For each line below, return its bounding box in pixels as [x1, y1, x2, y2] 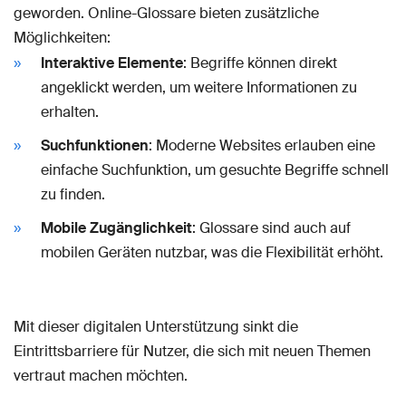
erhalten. [41, 101, 99, 121]
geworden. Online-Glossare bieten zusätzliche [14, 3, 319, 23]
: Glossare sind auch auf [192, 217, 351, 237]
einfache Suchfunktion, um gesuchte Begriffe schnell [41, 159, 389, 179]
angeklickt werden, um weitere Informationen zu [41, 77, 357, 97]
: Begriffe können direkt [183, 53, 337, 72]
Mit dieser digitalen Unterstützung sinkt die [14, 316, 298, 336]
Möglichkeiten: [14, 27, 111, 47]
